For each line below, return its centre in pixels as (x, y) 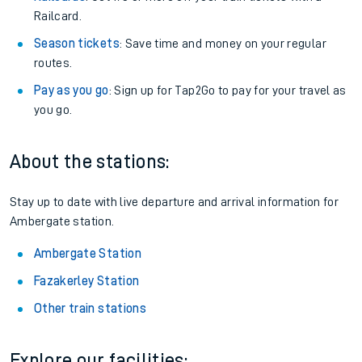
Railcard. (58, 16)
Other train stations (90, 309)
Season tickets (77, 44)
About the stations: (90, 162)
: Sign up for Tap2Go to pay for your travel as (227, 90)
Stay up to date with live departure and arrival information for (175, 202)
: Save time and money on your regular (223, 44)
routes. (53, 63)
